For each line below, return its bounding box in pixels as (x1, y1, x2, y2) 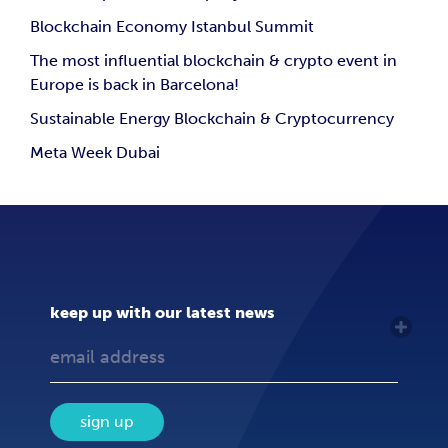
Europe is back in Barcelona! (30, 74, 239, 94)
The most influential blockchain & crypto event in (30, 50, 397, 70)
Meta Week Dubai (30, 142, 160, 162)
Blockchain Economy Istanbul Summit (30, 16, 314, 36)
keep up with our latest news (50, 302, 275, 322)
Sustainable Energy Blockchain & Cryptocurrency (30, 108, 394, 128)
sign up (80, 411, 134, 431)
